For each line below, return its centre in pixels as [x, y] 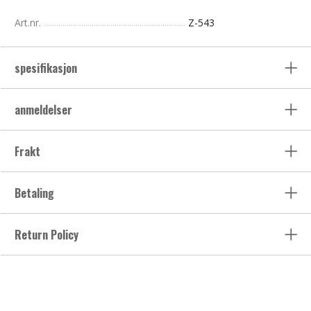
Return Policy [47, 235]
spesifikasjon [47, 68]
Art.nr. [28, 23]
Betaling [34, 193]
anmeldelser [45, 110]
